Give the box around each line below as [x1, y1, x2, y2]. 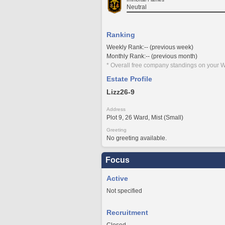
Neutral [127, 4, 147, 11]
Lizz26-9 [106, 88, 135, 96]
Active [106, 174, 128, 182]
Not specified [106, 187, 142, 194]
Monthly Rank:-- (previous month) [106, 53, 197, 60]
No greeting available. [106, 135, 167, 142]
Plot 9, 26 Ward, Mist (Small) [106, 114, 183, 121]
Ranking [106, 31, 135, 39]
